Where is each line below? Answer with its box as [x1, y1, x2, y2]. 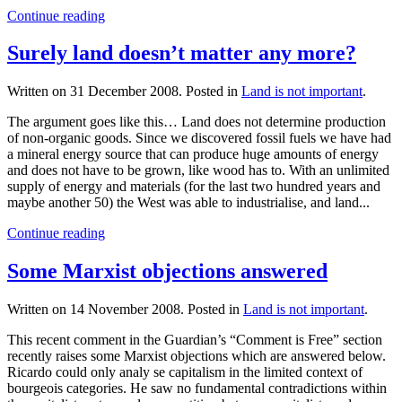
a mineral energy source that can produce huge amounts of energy [7, 146, 379, 162]
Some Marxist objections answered [7, 259, 328, 284]
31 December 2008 [70, 83, 179, 100]
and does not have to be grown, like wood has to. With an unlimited [7, 162, 389, 179]
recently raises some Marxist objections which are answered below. [7, 348, 386, 364]
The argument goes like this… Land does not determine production [7, 114, 386, 130]
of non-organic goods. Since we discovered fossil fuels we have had [7, 130, 391, 146]
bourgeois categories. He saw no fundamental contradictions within [7, 380, 387, 397]
